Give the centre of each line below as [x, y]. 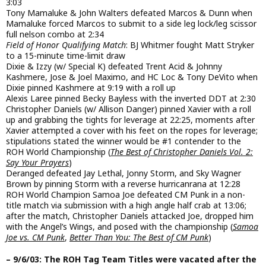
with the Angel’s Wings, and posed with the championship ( [119, 227]
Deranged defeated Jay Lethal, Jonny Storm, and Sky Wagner [123, 173]
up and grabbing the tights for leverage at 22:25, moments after [130, 120]
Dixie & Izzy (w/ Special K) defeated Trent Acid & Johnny [114, 66]
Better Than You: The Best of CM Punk [139, 237]
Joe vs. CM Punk [35, 237]
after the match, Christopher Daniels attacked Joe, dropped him [130, 216]
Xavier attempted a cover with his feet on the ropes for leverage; [132, 131]
